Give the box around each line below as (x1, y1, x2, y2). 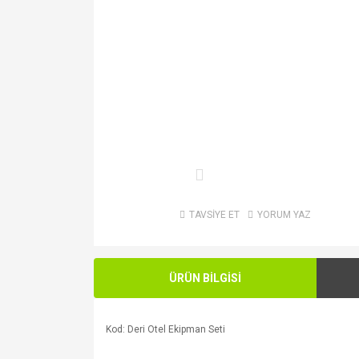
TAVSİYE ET (188, 209, 240, 221)
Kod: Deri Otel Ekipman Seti (106, 324, 225, 336)
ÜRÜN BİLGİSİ (168, 271, 241, 284)
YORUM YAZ (256, 209, 311, 221)
